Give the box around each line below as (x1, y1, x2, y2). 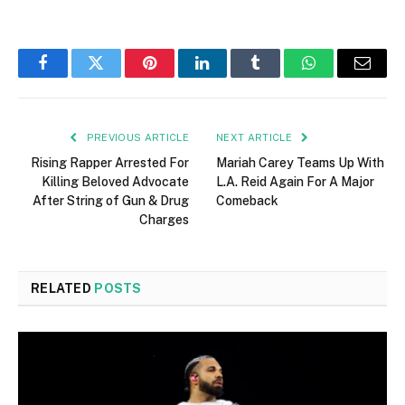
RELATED (31, 281, 95, 297)
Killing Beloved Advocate (42, 174, 189, 190)
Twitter (94, 68, 142, 85)
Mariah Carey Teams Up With (216, 155, 384, 171)
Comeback (216, 193, 278, 209)
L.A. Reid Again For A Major (216, 174, 374, 190)
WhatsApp (307, 68, 378, 85)
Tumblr (254, 68, 303, 85)
